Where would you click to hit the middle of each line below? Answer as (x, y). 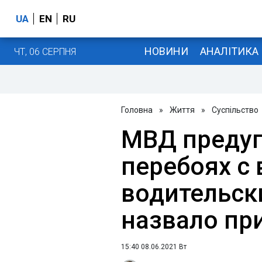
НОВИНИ (166, 51)
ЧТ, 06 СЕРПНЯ (45, 51)
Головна (137, 110)
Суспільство (235, 110)
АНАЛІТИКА (229, 51)
